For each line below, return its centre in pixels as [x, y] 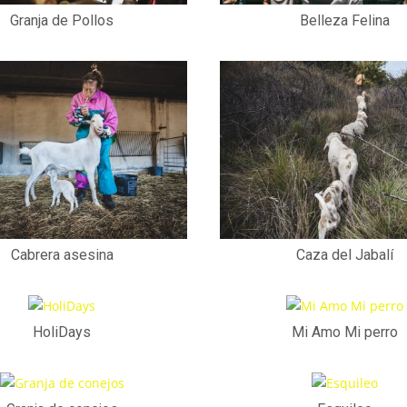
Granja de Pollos [62, 20]
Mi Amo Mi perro [345, 332]
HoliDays [62, 332]
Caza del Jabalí [345, 254]
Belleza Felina [345, 20]
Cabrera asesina [62, 254]
